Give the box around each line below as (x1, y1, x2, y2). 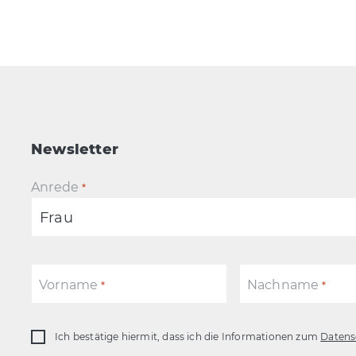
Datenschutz (29, 331, 116, 346)
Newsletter (30, 141, 118, 158)
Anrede (30, 180, 79, 195)
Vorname (38, 277, 99, 292)
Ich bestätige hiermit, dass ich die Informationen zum (54, 331, 321, 342)
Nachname (246, 277, 319, 292)
